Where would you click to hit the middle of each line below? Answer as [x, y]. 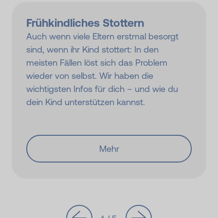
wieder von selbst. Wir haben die [90, 75]
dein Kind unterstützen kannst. [86, 102]
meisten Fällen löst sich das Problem [97, 62]
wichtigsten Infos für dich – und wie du [102, 89]
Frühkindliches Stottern [85, 23]
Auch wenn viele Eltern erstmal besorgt [102, 36]
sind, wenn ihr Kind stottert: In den [92, 49]
